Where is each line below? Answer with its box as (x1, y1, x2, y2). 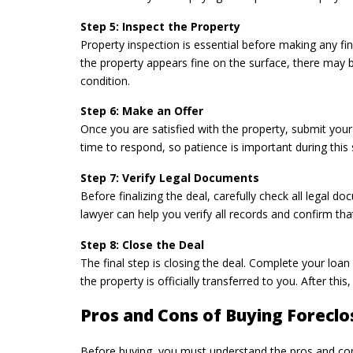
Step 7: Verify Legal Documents (80, 169, 259, 185)
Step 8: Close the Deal (80, 236, 204, 252)
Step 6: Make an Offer (80, 103, 203, 119)
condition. (80, 72, 130, 88)
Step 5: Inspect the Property (80, 18, 240, 34)
